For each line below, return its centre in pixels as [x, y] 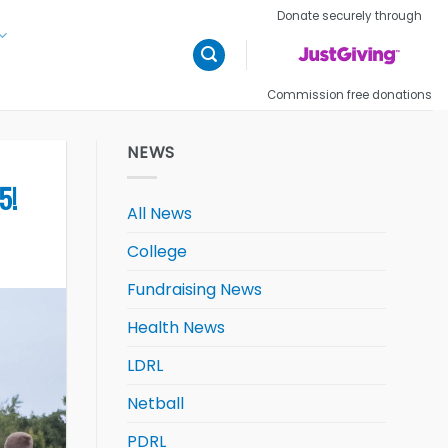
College [157, 251]
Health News [176, 327]
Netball [155, 403]
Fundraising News [194, 289]
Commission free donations [349, 95]
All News [159, 213]
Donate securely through [349, 15]
